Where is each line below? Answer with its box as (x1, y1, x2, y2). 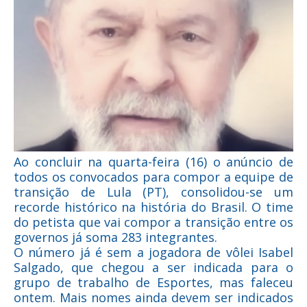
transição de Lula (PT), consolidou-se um (14, 184, 293, 201)
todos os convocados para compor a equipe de (14, 169, 293, 186)
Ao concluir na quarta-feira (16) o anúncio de (14, 153, 293, 171)
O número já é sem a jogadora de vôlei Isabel (14, 244, 293, 261)
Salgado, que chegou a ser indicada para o (14, 259, 293, 276)
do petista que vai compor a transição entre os (14, 214, 293, 231)
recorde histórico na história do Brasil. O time (14, 199, 293, 216)
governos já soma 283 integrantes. (14, 229, 217, 246)
